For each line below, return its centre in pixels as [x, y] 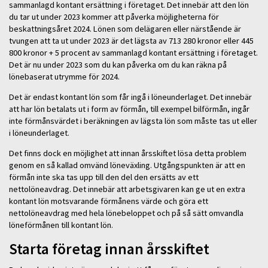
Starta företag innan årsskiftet [109, 249]
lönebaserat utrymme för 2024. [64, 76]
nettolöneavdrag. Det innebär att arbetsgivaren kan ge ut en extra [127, 189]
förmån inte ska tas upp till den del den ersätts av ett [104, 177]
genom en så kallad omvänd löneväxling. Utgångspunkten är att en [127, 165]
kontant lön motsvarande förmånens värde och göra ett [109, 201]
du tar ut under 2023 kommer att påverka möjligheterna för [114, 16]
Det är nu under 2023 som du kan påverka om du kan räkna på [118, 64]
